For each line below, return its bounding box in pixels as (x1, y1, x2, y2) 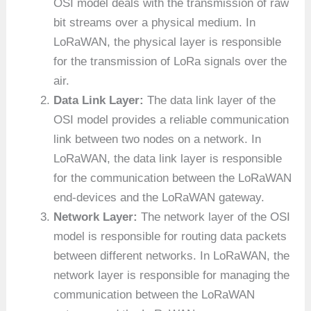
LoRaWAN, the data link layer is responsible (53, 151, 283, 165)
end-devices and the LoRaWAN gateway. (53, 190, 265, 204)
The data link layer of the (147, 93, 276, 107)
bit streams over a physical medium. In (53, 15, 256, 29)
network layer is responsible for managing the (53, 268, 290, 282)
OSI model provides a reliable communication (53, 112, 289, 126)
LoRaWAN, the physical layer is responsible (53, 35, 282, 49)
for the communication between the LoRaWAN (53, 171, 292, 185)
